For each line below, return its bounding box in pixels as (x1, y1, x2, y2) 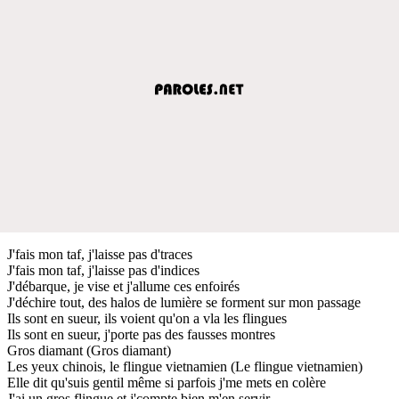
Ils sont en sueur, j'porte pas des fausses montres (7, 326, 275, 342)
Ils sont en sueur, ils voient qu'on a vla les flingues (7, 310, 287, 326)
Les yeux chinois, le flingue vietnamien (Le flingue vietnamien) (7, 358, 362, 374)
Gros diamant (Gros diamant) (7, 342, 171, 358)
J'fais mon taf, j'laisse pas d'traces (7, 246, 192, 262)
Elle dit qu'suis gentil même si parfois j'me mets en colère (7, 374, 326, 390)
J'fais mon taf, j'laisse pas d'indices (7, 262, 199, 278)
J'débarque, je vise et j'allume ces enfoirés (7, 278, 240, 294)
